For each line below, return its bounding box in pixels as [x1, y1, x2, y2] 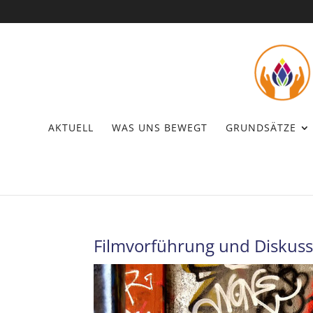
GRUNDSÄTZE [225, 120, 296, 134]
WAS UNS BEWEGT [111, 120, 208, 134]
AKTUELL [48, 120, 94, 134]
